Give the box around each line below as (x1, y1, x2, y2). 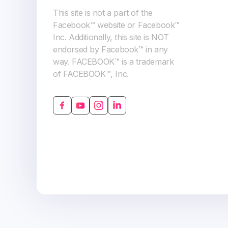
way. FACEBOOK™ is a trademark (53, 56, 174, 67)
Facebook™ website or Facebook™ (53, 20, 180, 30)
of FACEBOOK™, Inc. (53, 69, 129, 79)
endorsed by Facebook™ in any (53, 44, 168, 54)
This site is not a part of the (53, 8, 153, 18)
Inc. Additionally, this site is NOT (53, 32, 169, 42)
